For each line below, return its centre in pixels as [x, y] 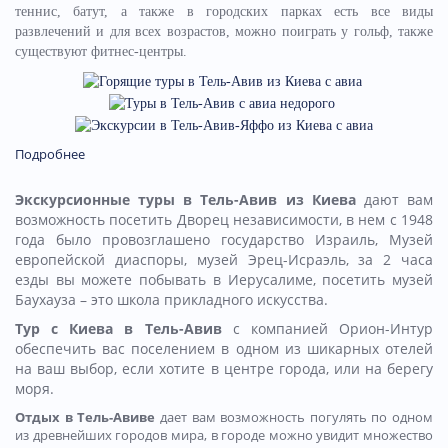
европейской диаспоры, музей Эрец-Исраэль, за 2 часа [224, 259]
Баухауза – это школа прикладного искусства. [171, 299]
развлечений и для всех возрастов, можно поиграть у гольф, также [224, 31]
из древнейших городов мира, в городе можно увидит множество [224, 434]
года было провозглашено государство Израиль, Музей [224, 239]
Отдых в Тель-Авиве [85, 416]
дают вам [394, 199]
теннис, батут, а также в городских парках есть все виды [224, 11]
